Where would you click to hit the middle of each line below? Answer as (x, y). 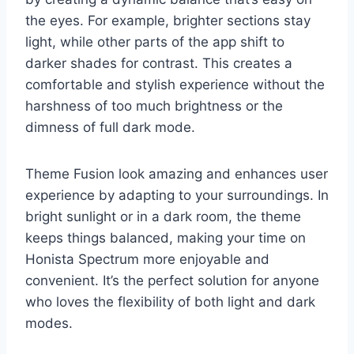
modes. (49, 324)
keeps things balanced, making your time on (166, 238)
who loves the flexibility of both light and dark (170, 302)
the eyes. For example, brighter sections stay (168, 21)
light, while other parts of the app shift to (155, 42)
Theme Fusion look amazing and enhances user (177, 174)
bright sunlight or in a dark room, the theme (163, 217)
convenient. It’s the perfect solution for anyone (172, 281)
